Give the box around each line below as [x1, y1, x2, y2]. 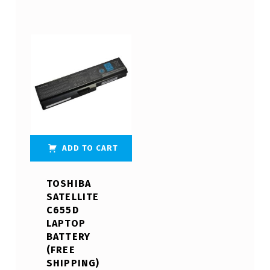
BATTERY [46, 231, 91, 243]
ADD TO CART [62, 143, 118, 153]
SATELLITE [46, 191, 99, 203]
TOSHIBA [46, 178, 92, 190]
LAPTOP [46, 218, 86, 230]
